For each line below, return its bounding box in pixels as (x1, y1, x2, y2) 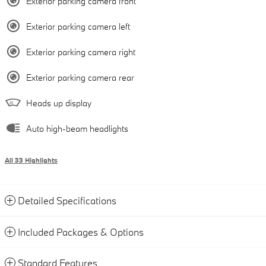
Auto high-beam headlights (26, 122, 128, 134)
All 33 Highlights (5, 156, 58, 164)
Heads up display (26, 97, 91, 109)
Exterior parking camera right (26, 46, 135, 58)
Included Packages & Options (18, 225, 144, 238)
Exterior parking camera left (26, 20, 130, 32)
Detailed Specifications (18, 194, 116, 207)
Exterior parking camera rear (26, 71, 134, 83)
